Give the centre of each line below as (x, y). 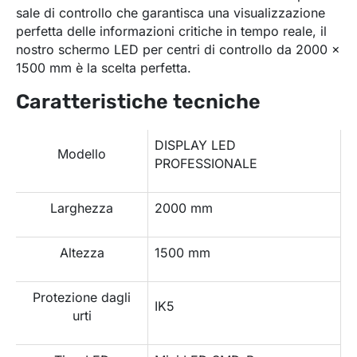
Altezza (82, 252)
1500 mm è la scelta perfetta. (104, 67)
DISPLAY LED (196, 145)
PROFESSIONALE (206, 163)
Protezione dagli (82, 297)
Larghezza (82, 208)
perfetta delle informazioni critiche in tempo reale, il (171, 31)
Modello (82, 153)
